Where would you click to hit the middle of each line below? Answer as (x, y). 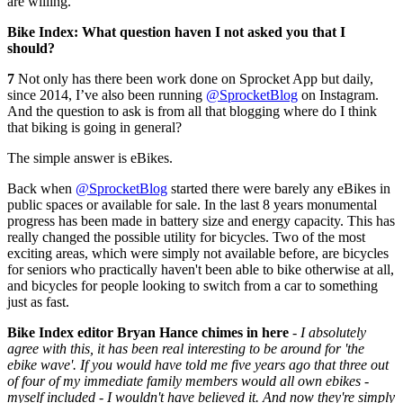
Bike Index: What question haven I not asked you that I (176, 31)
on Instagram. (338, 94)
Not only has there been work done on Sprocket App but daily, (194, 78)
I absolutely (333, 332)
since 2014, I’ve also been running (107, 94)
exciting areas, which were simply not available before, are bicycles (198, 253)
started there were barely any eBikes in (279, 188)
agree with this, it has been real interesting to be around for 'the (186, 348)
